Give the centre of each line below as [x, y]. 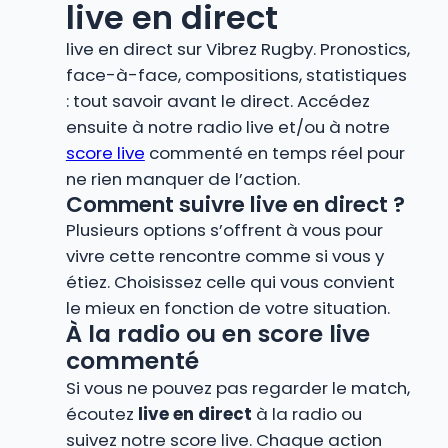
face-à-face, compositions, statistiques [236, 74]
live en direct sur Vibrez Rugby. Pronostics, [237, 48]
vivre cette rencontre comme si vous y [224, 255]
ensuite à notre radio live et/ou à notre [227, 126]
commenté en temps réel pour [274, 152]
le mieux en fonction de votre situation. [227, 307]
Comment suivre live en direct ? [235, 204]
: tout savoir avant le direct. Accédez [217, 100]
